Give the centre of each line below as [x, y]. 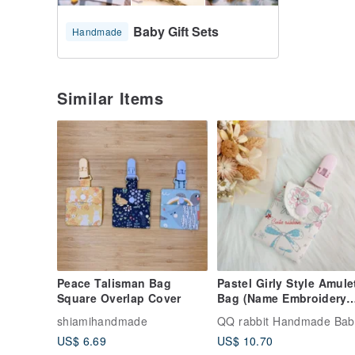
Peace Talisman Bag [114, 283]
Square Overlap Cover [119, 298]
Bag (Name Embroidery [282, 298]
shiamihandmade [102, 321]
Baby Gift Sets [176, 32]
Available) [246, 313]
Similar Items [110, 98]
